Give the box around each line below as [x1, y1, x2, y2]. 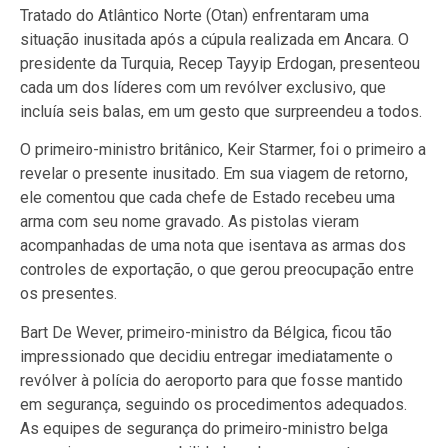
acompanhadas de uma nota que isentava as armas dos [20, 236, 406, 256]
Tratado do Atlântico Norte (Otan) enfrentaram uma [20, 5, 369, 25]
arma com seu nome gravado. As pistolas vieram [20, 212, 359, 232]
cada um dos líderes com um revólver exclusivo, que [20, 77, 386, 97]
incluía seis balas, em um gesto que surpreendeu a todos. [20, 101, 422, 121]
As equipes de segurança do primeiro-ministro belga [20, 418, 388, 438]
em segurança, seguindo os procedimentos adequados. [20, 394, 407, 414]
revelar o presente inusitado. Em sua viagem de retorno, [20, 164, 408, 184]
